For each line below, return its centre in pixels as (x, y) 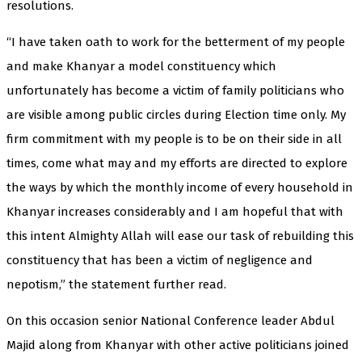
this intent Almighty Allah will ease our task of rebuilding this (180, 236)
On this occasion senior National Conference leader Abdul (170, 320)
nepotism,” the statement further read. (116, 284)
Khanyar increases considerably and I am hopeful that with (175, 211)
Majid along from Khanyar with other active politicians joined (178, 345)
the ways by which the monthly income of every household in (180, 187)
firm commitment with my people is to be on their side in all (174, 139)
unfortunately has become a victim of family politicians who (175, 90)
